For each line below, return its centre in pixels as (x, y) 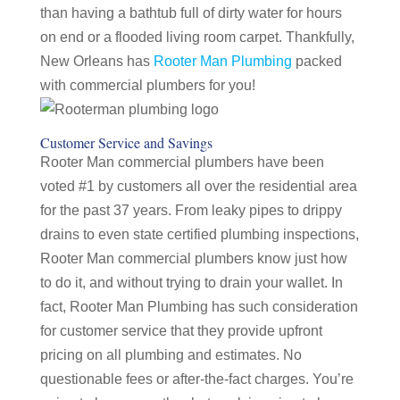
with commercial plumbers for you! (147, 85)
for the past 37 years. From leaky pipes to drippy (191, 210)
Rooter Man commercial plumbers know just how (193, 258)
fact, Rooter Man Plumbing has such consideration (199, 307)
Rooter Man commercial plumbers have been (182, 162)
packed (317, 61)
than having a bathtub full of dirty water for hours (191, 13)
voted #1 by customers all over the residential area (198, 186)
